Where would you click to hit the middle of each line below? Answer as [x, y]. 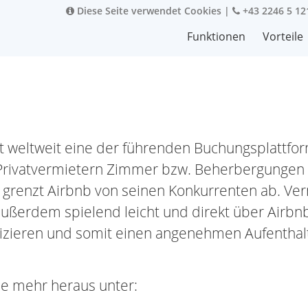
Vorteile [283, 36]
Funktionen [216, 36]
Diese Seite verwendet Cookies [148, 11]
